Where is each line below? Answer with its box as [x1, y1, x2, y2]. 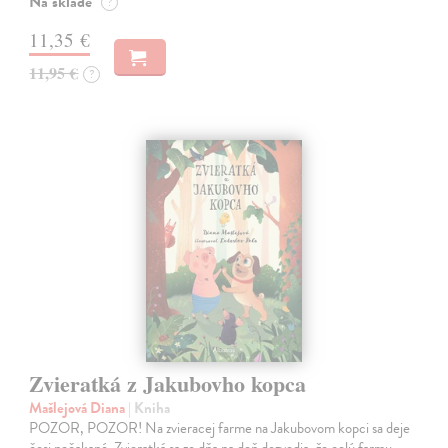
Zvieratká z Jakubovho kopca [29, 367, 307, 401]
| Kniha [128, 397, 171, 420]
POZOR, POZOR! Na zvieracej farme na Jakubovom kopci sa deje [29, 417, 411, 440]
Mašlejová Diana [29, 397, 129, 420]
